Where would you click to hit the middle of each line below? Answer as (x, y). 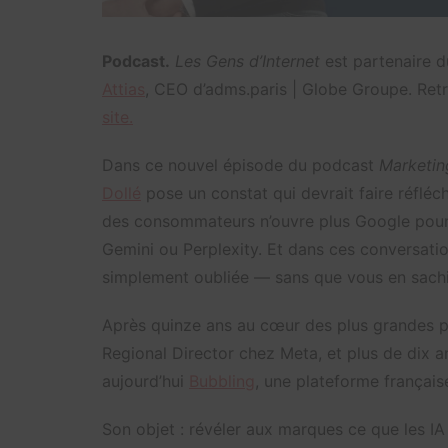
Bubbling (222, 380)
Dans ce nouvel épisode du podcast (240, 164)
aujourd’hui (145, 380)
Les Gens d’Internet (247, 60)
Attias (123, 88)
